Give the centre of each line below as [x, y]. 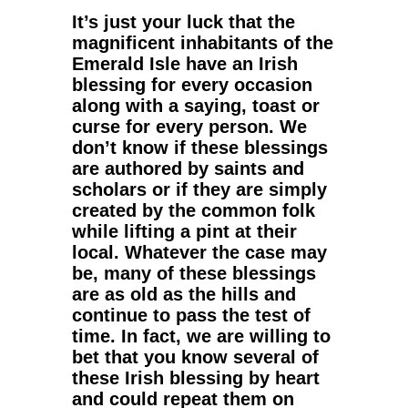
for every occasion [229, 84]
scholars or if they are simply [199, 189]
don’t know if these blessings [200, 147]
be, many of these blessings [194, 273]
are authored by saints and [188, 168]
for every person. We [214, 126]
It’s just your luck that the [184, 21]
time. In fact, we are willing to [201, 336]
